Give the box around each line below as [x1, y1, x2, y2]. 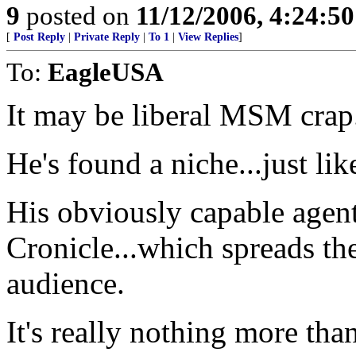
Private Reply [74, 31, 140, 43]
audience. [6, 266, 125, 300]
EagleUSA [48, 57, 164, 87]
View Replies [178, 31, 238, 43]
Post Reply [14, 31, 65, 43]
